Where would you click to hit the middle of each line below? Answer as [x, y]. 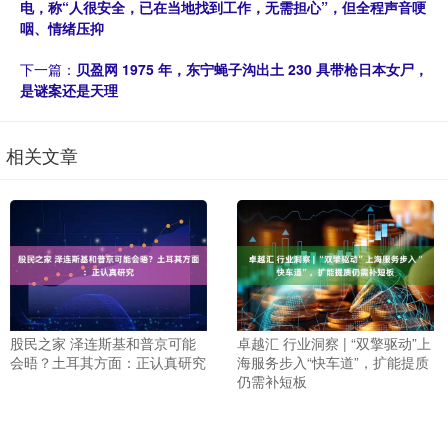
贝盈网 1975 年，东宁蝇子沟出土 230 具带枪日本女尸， [252, 69]
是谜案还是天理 [69, 90]
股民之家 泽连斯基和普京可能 [103, 343]
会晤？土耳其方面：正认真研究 [108, 362]
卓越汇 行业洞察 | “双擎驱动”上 [333, 343]
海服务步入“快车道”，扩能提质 [332, 362]
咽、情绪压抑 [62, 28]
